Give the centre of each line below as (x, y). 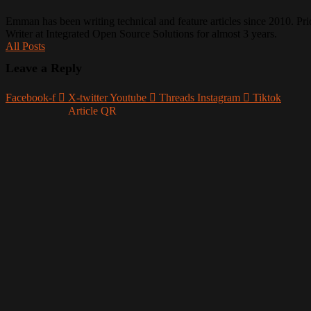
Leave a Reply (44, 68)
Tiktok (267, 98)
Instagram (219, 98)
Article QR (92, 111)
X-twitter (88, 98)
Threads (177, 98)
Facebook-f (31, 98)
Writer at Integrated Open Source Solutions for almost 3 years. (141, 34)
